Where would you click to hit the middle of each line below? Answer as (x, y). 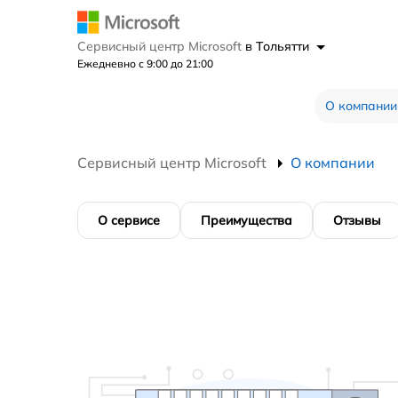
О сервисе (129, 220)
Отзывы (357, 220)
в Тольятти (279, 46)
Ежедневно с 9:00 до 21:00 (145, 63)
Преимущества (247, 220)
